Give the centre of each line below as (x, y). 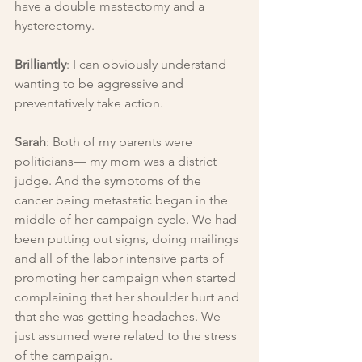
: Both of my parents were (121, 141)
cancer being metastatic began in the (123, 200)
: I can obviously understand (148, 64)
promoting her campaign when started (127, 277)
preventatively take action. (89, 103)
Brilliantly (40, 64)
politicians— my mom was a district (117, 161)
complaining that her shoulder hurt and (128, 297)
